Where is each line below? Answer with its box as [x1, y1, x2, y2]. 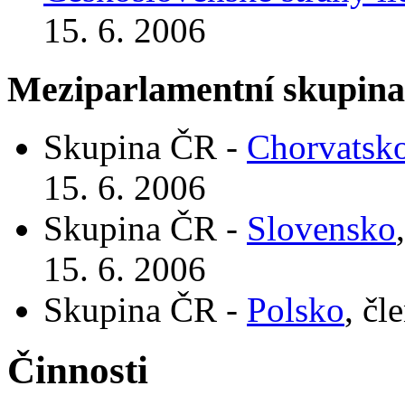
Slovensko [247, 209, 396, 249]
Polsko [247, 290, 344, 330]
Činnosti [7, 349, 148, 392]
